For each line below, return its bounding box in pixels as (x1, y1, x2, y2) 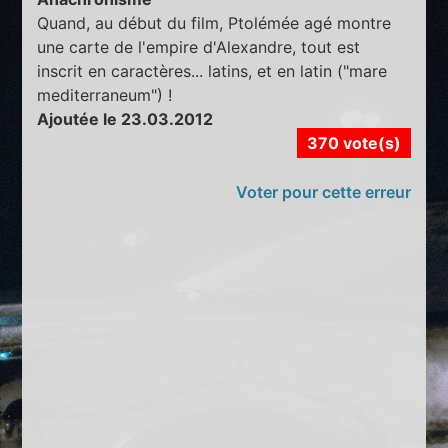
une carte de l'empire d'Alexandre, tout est (37, 36, 361, 57)
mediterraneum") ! (37, 84, 173, 105)
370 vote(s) (306, 132, 401, 153)
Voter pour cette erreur (235, 181, 411, 202)
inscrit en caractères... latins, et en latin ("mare (37, 60, 388, 81)
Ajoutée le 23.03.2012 (37, 108, 214, 129)
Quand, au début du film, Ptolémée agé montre (37, 12, 392, 33)
